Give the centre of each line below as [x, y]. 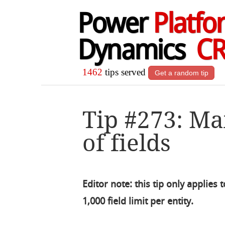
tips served [126, 72]
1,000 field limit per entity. [138, 202]
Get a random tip [181, 73]
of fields [127, 143]
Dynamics [136, 52]
